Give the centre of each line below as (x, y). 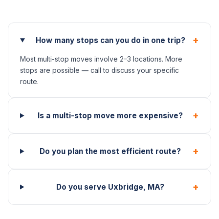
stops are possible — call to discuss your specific (99, 70)
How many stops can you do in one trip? (110, 40)
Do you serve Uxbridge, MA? (110, 187)
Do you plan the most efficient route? (110, 151)
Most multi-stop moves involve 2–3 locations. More (101, 59)
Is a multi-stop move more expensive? (110, 116)
